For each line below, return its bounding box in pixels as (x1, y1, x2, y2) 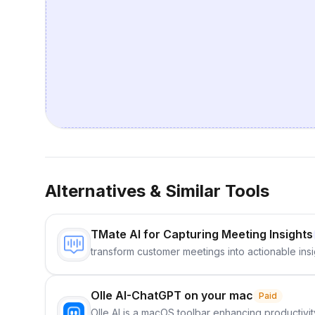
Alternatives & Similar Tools (45, 181, 269, 202)
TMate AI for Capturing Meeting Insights (91, 227, 313, 242)
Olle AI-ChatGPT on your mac (91, 288, 253, 303)
